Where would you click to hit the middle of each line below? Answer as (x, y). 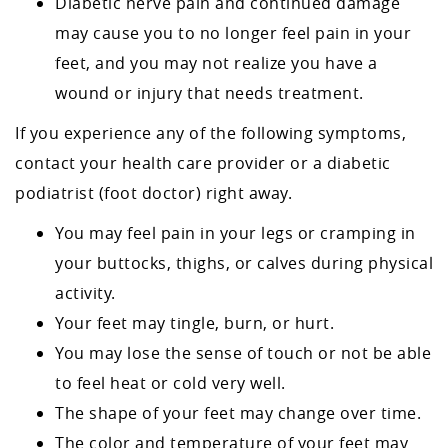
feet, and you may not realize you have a (216, 63)
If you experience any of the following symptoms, (210, 133)
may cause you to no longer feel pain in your (233, 33)
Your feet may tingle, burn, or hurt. (194, 323)
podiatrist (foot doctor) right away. (153, 193)
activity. (85, 293)
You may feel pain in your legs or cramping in (235, 233)
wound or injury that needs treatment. (209, 93)
